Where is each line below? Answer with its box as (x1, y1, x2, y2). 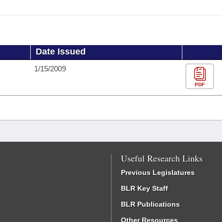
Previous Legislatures (121, 168, 195, 176)
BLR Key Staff (121, 184, 168, 192)
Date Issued (36, 47, 86, 56)
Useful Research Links (121, 152, 203, 164)
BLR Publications (121, 200, 180, 208)
